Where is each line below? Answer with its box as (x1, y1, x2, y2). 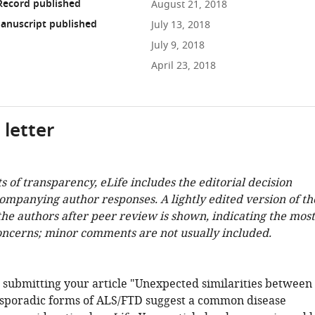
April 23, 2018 (150, 58, 216, 73)
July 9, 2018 (150, 38, 205, 53)
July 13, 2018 (150, 18, 210, 32)
